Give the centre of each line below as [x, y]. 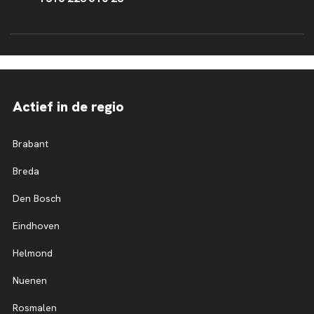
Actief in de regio [68, 106]
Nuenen [30, 280]
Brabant [30, 143]
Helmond [33, 253]
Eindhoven [36, 225]
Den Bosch [37, 198]
